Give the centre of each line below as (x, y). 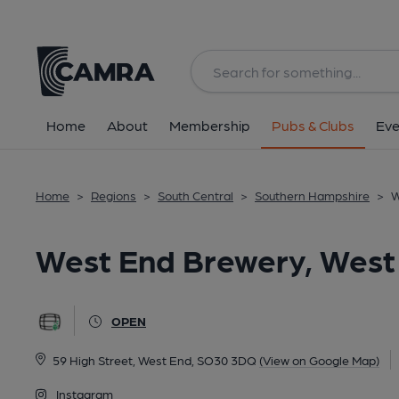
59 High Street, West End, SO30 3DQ (154, 360)
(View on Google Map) (319, 360)
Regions (114, 195)
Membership (210, 125)
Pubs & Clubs (313, 125)
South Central (195, 195)
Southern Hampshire (312, 195)
